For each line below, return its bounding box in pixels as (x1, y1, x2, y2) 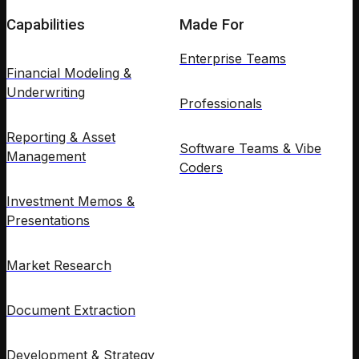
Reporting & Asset (6, 129, 115, 146)
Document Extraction (6, 302, 135, 319)
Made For (179, 15, 244, 34)
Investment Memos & (6, 193, 135, 210)
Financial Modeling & (6, 65, 131, 82)
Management (6, 148, 86, 165)
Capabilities (6, 15, 85, 34)
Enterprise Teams (179, 50, 286, 67)
